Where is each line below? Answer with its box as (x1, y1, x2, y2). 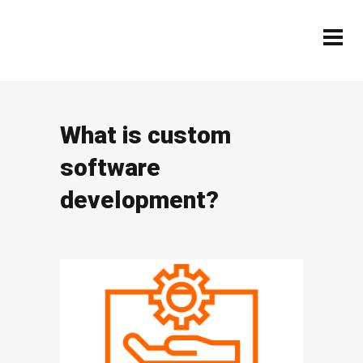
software (60, 153, 160, 181)
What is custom (60, 121, 231, 149)
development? (60, 186, 219, 214)
